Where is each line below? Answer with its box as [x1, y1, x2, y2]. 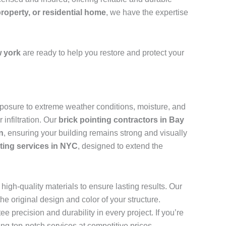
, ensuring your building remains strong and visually [4, 129, 187, 138]
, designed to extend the [78, 142, 163, 151]
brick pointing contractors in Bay [59, 116, 184, 125]
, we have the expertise [106, 8, 188, 17]
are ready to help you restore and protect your [21, 48, 184, 58]
